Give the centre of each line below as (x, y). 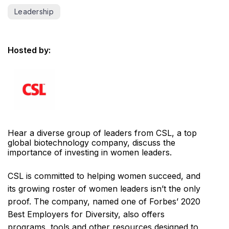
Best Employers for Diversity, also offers (86, 214)
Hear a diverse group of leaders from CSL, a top (102, 133)
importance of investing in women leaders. (90, 153)
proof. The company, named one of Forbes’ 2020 (104, 202)
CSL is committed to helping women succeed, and (104, 176)
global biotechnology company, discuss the (91, 143)
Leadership (34, 12)
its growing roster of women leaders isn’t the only (104, 189)
